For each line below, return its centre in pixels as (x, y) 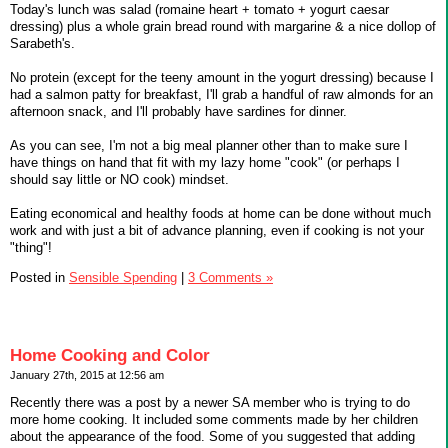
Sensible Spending (123, 277)
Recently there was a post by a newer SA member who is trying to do (210, 403)
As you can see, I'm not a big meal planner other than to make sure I (209, 145)
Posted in (39, 277)
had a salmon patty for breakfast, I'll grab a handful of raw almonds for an (221, 94)
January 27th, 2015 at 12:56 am (87, 375)
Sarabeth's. (42, 43)
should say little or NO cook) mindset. (119, 179)
